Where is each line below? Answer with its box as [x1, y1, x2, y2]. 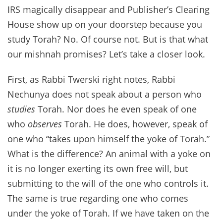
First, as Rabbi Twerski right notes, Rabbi [7, 73, 175, 86]
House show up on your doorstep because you [7, 18, 202, 30]
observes [28, 118, 64, 130]
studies [7, 103, 38, 115]
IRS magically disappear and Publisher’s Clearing [7, 3, 210, 15]
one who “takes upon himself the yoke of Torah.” [7, 133, 210, 145]
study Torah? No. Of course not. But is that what [7, 33, 208, 45]
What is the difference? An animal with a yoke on [7, 148, 211, 160]
